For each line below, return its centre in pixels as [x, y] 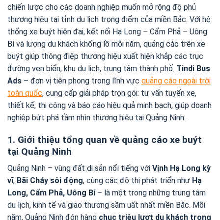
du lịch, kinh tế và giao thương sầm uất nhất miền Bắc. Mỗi [106, 205]
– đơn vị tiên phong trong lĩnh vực [82, 81]
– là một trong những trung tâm [151, 193]
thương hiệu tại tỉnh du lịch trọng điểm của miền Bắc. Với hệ [109, 19]
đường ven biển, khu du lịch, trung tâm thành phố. [92, 69]
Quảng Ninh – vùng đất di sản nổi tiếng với [80, 168]
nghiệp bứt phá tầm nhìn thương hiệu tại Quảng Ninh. [96, 118]
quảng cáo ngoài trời [176, 81]
